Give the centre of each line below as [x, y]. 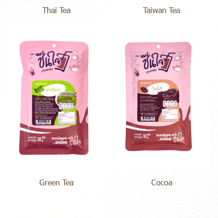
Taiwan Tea [162, 10]
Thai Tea [56, 10]
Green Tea [56, 182]
